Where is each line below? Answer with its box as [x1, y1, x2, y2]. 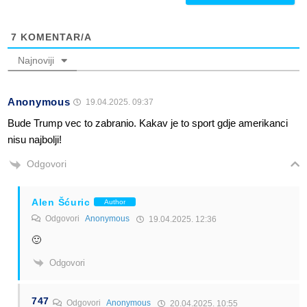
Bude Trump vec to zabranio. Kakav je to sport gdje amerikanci [8, 117, 288, 130]
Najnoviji [18, 55, 54, 66]
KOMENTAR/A [17, 32, 92, 43]
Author [103, 198, 125, 206]
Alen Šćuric [32, 196, 90, 208]
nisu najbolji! [8, 134, 62, 146]
